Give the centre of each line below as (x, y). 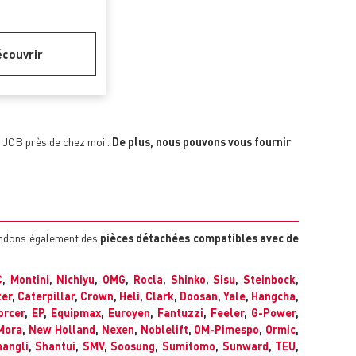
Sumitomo (188, 346)
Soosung (133, 346)
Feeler (228, 313)
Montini (29, 279)
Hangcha (273, 296)
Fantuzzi (181, 313)
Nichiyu (76, 279)
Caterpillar (46, 296)
